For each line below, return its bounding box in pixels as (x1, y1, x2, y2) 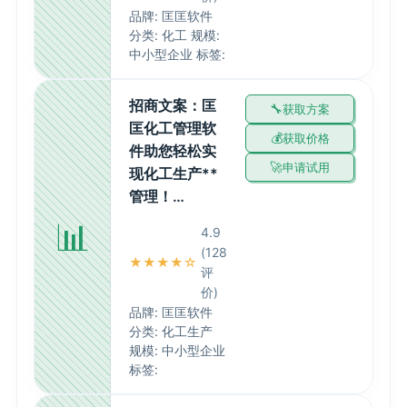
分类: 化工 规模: (129, 27, 220, 43)
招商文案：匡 (129, 96, 216, 114)
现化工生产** (129, 164, 218, 183)
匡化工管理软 (129, 119, 216, 137)
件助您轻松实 (129, 142, 216, 160)
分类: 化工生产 (129, 323, 213, 339)
